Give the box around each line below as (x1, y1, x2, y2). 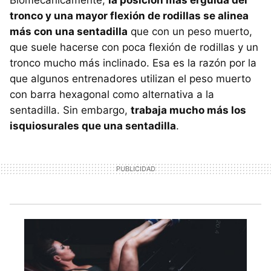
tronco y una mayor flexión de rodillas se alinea (10, 10, 249, 22)
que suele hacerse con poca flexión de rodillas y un (10, 41, 258, 54)
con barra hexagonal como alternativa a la (10, 88, 214, 101)
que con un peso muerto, (128, 25, 252, 38)
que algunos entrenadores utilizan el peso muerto (10, 73, 251, 85)
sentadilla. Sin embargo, (10, 104, 131, 117)
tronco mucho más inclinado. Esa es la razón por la (10, 57, 256, 70)
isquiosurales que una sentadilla (10, 120, 176, 132)
